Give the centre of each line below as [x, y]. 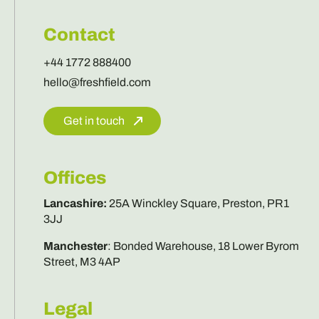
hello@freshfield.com [97, 82]
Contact [79, 34]
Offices [74, 177]
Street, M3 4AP [82, 261]
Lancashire [73, 203]
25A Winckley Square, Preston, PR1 [199, 203]
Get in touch [94, 120]
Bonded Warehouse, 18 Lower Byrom [206, 246]
